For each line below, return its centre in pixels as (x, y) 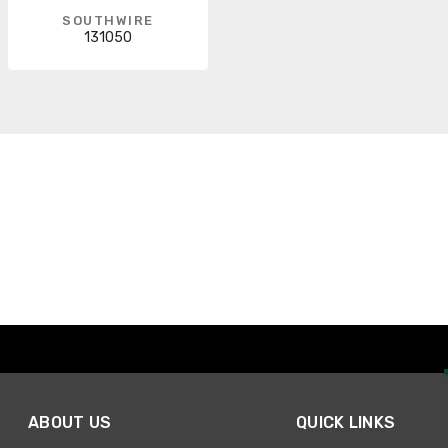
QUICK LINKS (346, 423)
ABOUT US (70, 423)
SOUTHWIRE (108, 21)
